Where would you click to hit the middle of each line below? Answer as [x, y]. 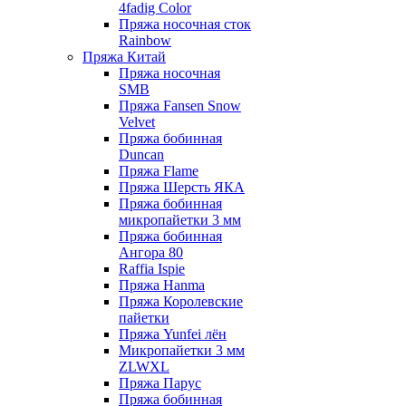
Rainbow [145, 40]
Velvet [137, 122]
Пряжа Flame [159, 171]
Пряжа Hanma [162, 285]
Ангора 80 [151, 252]
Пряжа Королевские [181, 301]
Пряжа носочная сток [185, 24]
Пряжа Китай [124, 57]
